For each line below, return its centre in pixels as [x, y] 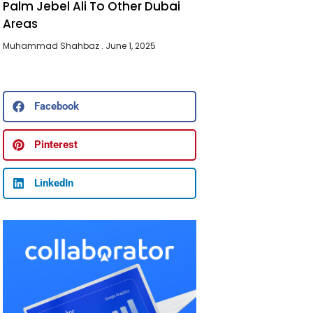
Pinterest [56, 145]
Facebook [57, 106]
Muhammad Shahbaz [52, 45]
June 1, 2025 [130, 45]
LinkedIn [54, 183]
